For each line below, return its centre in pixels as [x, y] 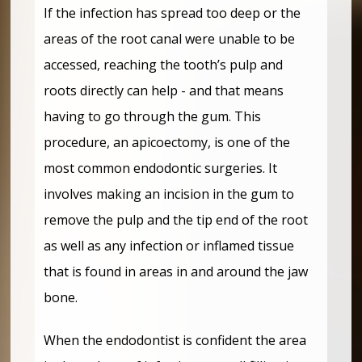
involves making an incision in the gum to [169, 194]
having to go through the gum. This [153, 116]
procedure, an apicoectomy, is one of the [167, 142]
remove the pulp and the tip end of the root [176, 219]
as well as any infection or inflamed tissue [169, 245]
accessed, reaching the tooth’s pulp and [164, 64]
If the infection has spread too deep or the [173, 13]
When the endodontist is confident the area [175, 340]
